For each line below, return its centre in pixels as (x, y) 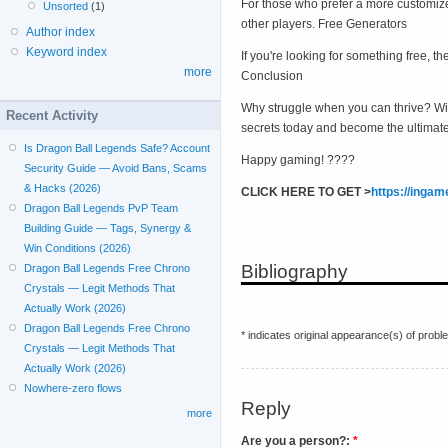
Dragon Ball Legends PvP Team (101, 208)
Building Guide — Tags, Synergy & (108, 228)
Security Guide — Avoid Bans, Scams (116, 168)
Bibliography (294, 271)
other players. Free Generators (324, 23)
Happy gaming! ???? (298, 159)
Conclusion (272, 75)
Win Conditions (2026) (78, 248)
